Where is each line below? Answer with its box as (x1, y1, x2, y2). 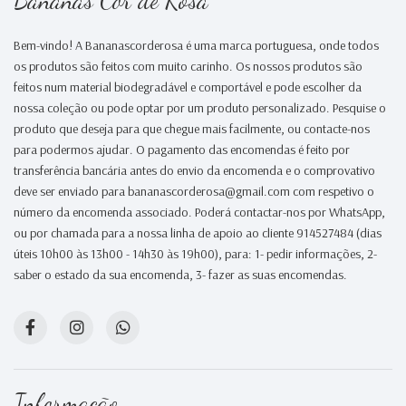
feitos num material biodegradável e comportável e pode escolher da (14, 78, 362, 95)
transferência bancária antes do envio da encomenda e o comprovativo (14, 161, 375, 179)
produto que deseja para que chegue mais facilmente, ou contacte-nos (14, 120, 370, 137)
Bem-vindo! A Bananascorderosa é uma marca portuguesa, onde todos (14, 36, 379, 53)
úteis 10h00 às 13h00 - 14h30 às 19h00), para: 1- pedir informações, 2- (14, 245, 377, 262)
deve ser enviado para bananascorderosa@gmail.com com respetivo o (14, 182, 374, 199)
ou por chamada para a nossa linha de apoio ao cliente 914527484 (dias (14, 224, 382, 241)
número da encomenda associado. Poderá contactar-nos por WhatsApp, (14, 203, 385, 220)
